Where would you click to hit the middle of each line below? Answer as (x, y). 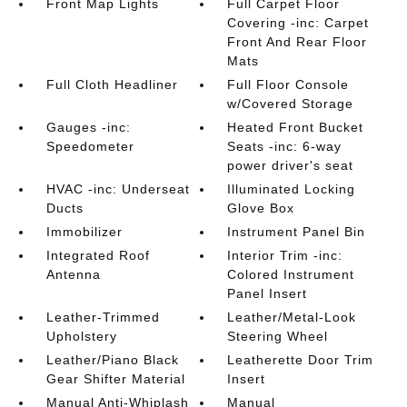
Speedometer (90, 146)
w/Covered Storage (291, 103)
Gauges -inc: (88, 127)
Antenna (73, 274)
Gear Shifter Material (115, 378)
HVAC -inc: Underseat (118, 189)
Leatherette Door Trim (301, 359)
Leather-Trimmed (103, 317)
